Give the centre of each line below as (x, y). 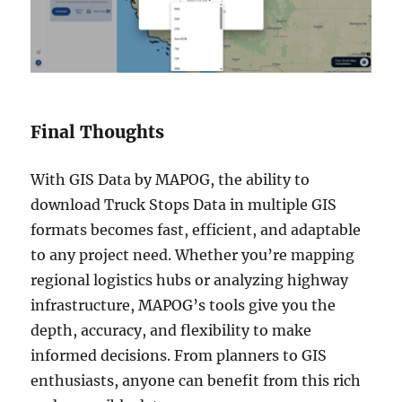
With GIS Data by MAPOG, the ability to (170, 180)
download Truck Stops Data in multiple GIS (184, 205)
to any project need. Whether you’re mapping (193, 255)
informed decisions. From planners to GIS (179, 356)
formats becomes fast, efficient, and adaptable (196, 230)
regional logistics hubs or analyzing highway (190, 280)
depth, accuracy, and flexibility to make (171, 331)
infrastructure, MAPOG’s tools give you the (184, 306)
